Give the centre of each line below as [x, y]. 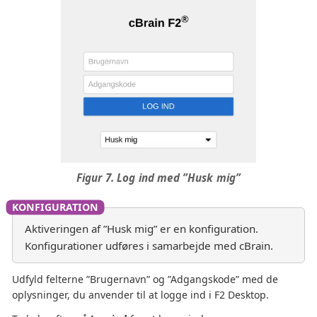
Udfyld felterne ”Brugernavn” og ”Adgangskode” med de [145, 279]
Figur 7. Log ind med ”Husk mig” [158, 177]
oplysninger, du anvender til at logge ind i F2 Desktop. [140, 294]
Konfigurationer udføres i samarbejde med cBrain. [149, 245]
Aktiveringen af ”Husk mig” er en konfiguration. [142, 228]
